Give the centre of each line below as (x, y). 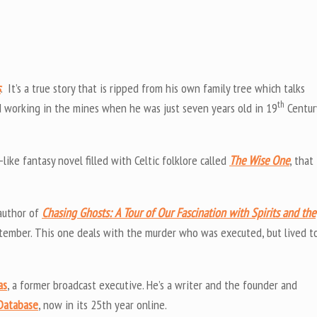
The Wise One (259, 161)
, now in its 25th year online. (103, 305)
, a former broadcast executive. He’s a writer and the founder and (152, 285)
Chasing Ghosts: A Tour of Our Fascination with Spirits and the (179, 213)
